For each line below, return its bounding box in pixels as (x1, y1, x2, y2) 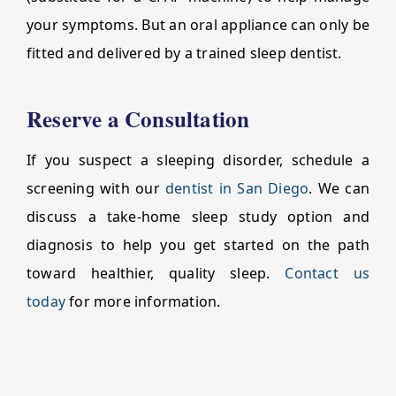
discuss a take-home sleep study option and (27, 207, 369, 226)
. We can (308, 179, 369, 198)
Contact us (285, 263, 369, 283)
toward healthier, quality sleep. (27, 263, 286, 283)
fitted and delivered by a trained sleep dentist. (27, 43, 342, 63)
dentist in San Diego (165, 179, 309, 198)
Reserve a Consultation (27, 103, 250, 135)
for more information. (65, 292, 221, 311)
